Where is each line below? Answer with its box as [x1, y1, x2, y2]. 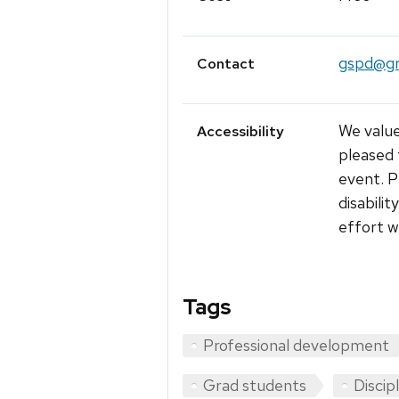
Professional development [203, 335, 389, 356]
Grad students [203, 375, 306, 396]
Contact [197, 54, 255, 74]
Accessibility [197, 122, 284, 142]
